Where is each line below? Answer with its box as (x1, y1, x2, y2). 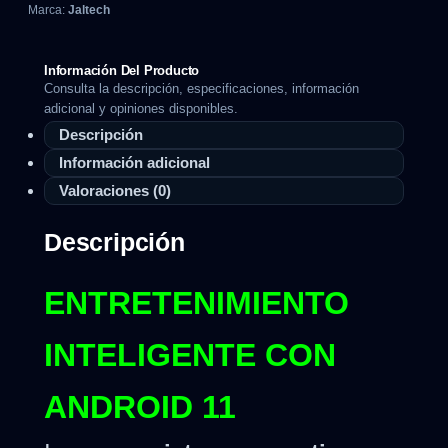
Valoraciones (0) (59, 181, 171, 199)
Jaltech (68, 3, 110, 18)
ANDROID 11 (44, 388, 236, 425)
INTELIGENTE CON (44, 336, 336, 373)
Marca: (28, 3, 68, 18)
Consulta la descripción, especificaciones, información (44, 81, 359, 97)
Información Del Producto (44, 63, 200, 79)
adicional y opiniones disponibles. (44, 101, 238, 117)
